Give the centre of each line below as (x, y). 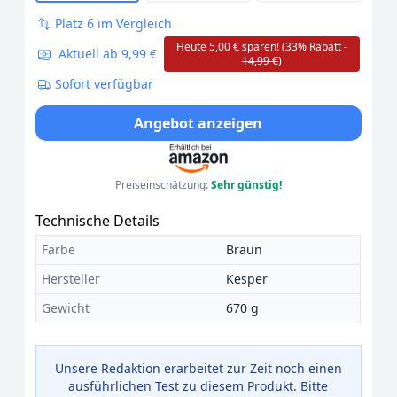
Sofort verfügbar (104, 84)
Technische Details (97, 221)
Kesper (247, 279)
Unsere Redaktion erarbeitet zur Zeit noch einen (198, 368)
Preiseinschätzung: (163, 185)
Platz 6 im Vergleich (113, 23)
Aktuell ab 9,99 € (106, 54)
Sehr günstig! (246, 185)
